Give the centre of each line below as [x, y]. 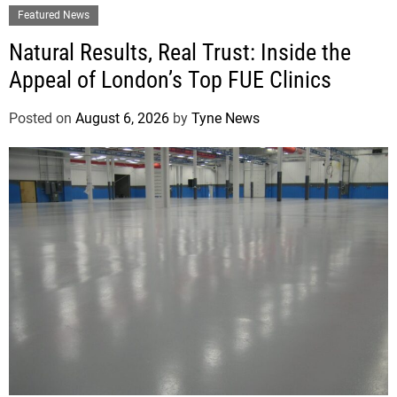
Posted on [42, 118]
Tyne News [226, 118]
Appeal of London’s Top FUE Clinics [170, 79]
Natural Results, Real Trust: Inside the [180, 52]
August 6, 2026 [122, 118]
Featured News [54, 15]
